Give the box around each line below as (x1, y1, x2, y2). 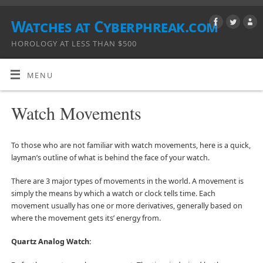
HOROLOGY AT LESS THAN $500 (11, 38, 137, 49)
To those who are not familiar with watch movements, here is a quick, (11, 140, 251, 151)
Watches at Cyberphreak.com (11, 16, 218, 37)
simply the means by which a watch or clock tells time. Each (11, 188, 215, 198)
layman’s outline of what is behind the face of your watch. (11, 153, 210, 163)
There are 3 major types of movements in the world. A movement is (11, 176, 244, 186)
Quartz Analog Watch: (11, 236, 92, 247)
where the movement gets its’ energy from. (11, 213, 161, 223)
